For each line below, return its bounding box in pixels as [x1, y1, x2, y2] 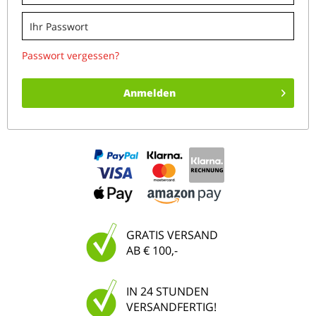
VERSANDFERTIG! [126, 299, 217, 315]
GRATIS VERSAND [126, 227, 218, 243]
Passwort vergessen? [22, 49, 119, 62]
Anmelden [123, 86, 176, 99]
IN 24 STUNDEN [126, 284, 209, 299]
